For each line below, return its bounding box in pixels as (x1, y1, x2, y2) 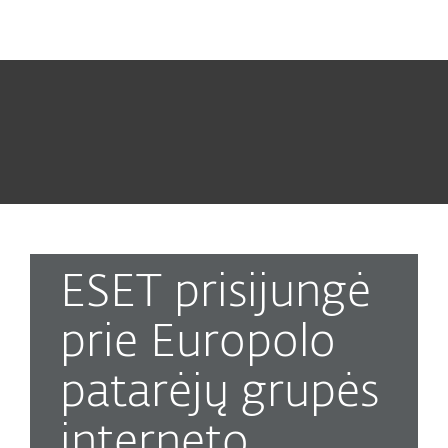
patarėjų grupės (60, 371, 379, 416)
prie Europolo (60, 321, 336, 366)
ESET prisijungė (60, 271, 371, 316)
